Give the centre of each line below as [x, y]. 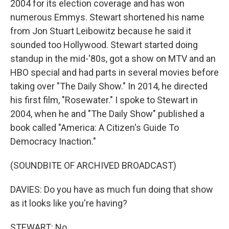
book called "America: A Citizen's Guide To [95, 128]
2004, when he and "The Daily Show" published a [107, 114]
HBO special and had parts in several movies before [114, 72]
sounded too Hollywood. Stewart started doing [104, 45]
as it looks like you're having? [69, 203]
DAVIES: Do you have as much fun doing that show [112, 189]
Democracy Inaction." [53, 141]
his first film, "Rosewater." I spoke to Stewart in [104, 100]
